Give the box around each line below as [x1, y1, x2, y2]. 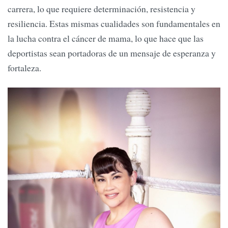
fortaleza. [8, 62, 41, 74]
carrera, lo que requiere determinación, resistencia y [8, 3, 195, 15]
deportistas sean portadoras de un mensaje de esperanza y [8, 47, 216, 60]
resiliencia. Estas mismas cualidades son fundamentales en [8, 17, 220, 30]
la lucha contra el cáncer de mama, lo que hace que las [8, 32, 204, 45]
